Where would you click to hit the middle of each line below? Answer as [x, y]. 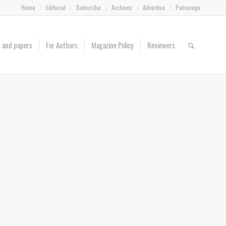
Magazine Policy [112, 45]
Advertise [154, 7]
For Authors [62, 45]
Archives [122, 7]
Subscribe [89, 7]
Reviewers [161, 45]
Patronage [188, 7]
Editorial [56, 7]
